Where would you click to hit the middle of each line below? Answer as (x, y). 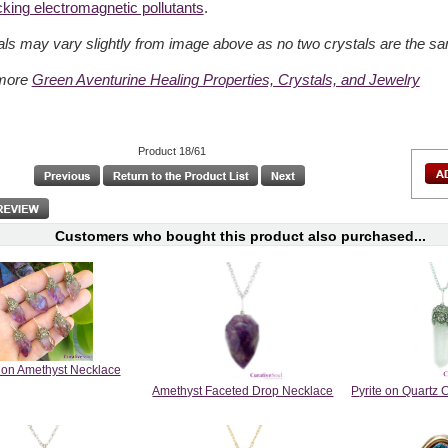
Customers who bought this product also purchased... (241, 236)
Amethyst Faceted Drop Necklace (243, 391)
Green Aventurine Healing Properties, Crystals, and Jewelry (225, 79)
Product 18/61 (171, 150)
